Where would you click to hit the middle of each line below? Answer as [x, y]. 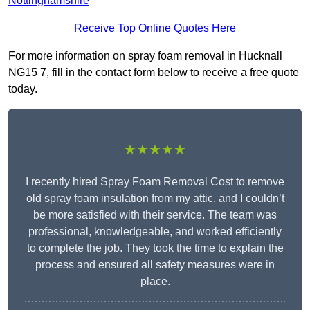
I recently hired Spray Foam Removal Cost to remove [155, 182]
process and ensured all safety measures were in [155, 265]
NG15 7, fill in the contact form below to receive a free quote [154, 73]
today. [23, 89]
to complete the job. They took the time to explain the [155, 248]
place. [155, 282]
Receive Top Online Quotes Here [155, 28]
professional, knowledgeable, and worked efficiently [155, 232]
